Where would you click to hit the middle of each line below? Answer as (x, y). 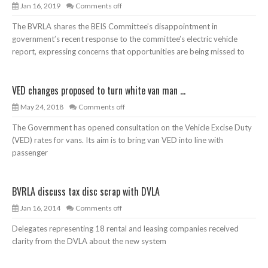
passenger (30, 153)
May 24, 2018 (42, 107)
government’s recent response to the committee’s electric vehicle (125, 39)
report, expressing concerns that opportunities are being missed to (128, 52)
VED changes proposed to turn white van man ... (99, 91)
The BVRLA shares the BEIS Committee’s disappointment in (115, 27)
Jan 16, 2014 (40, 208)
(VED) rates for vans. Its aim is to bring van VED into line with (118, 140)
